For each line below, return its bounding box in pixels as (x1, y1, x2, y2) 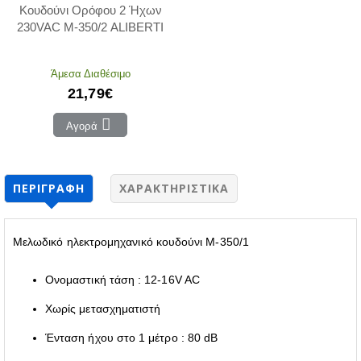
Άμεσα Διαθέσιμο (50, 66, 131, 80)
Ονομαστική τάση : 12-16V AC (45, 272, 200, 286)
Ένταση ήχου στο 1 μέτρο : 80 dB (45, 330, 218, 344)
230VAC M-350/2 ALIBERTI (17, 19, 164, 34)
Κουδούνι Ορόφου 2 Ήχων (19, 2, 162, 17)
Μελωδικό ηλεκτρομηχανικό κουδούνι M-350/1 (13, 234, 249, 248)
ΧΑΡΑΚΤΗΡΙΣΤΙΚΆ (119, 180, 229, 196)
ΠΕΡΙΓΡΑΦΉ (13, 180, 85, 196)
